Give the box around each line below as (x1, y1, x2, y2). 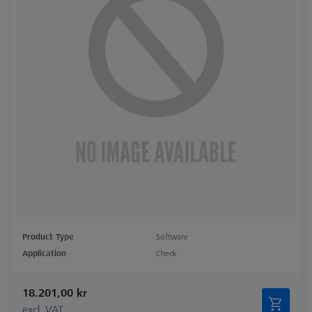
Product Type (22, 231, 73, 243)
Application (22, 247, 66, 260)
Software (156, 231, 188, 243)
